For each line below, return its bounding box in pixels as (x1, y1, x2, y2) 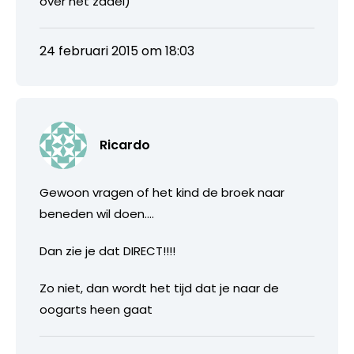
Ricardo (100, 135, 150, 154)
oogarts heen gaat (40, 300, 153, 318)
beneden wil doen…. (40, 205, 154, 222)
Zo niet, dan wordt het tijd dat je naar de (40, 279, 279, 296)
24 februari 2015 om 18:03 (40, 41, 194, 60)
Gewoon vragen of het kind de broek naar (40, 183, 284, 201)
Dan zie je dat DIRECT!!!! (40, 242, 175, 259)
